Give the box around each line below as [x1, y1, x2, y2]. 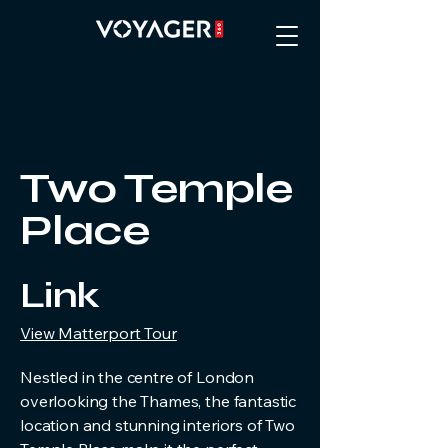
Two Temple [20, 163, 293, 214]
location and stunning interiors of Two [20, 415, 295, 435]
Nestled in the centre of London [20, 367, 255, 387]
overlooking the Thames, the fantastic [20, 391, 297, 411]
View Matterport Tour [20, 323, 177, 343]
